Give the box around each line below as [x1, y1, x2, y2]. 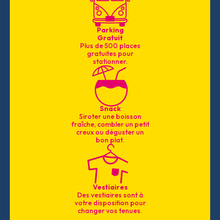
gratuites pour [86, 49, 134, 58]
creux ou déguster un [76, 127, 144, 137]
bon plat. [95, 135, 125, 144]
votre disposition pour [74, 198, 146, 207]
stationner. [92, 56, 128, 66]
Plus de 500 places [80, 41, 140, 50]
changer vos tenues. [78, 206, 142, 215]
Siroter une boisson [79, 111, 141, 121]
